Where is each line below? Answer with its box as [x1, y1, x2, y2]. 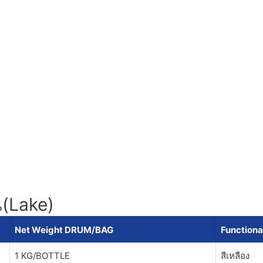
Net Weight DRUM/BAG [15, 224, 113, 235]
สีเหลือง [221, 250, 249, 261]
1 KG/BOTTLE [15, 250, 70, 261]
